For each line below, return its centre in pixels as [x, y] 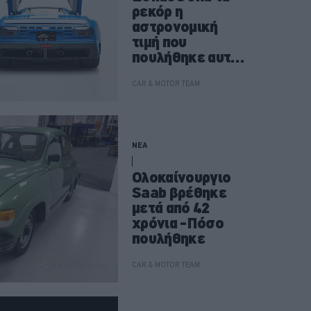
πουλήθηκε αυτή [185, 58]
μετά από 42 [171, 208]
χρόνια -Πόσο [178, 224]
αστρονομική [175, 27]
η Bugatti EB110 [184, 73]
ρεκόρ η [158, 12]
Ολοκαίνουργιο [182, 178]
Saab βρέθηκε [179, 193]
